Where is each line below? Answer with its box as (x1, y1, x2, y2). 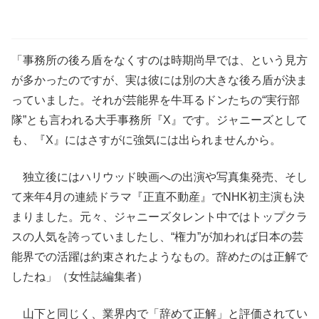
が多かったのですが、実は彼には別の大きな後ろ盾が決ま (11, 74, 308, 87)
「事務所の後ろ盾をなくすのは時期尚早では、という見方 (11, 54, 308, 67)
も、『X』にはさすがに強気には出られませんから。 (11, 134, 281, 147)
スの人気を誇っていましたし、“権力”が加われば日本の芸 (11, 231, 303, 244)
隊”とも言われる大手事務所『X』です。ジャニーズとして (11, 114, 308, 127)
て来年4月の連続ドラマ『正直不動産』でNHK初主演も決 (11, 191, 305, 204)
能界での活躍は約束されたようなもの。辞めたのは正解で (11, 251, 308, 263)
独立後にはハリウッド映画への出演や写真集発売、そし (11, 171, 308, 184)
